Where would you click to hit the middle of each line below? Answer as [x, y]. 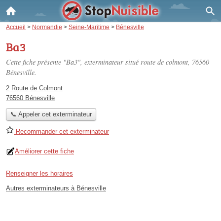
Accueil [16, 27]
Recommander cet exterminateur [61, 132]
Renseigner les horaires [39, 174]
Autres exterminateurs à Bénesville [56, 188]
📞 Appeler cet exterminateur [51, 114]
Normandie [47, 27]
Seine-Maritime [89, 27]
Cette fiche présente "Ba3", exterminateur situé [73, 62]
